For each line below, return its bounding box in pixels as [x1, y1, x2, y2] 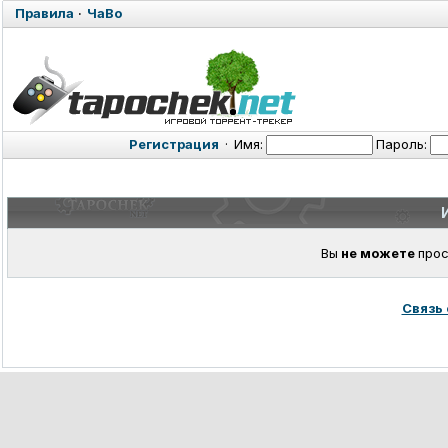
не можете [340, 245, 415, 261]
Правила [15, 5, 74, 21]
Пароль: [373, 136, 430, 152]
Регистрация [129, 136, 219, 152]
